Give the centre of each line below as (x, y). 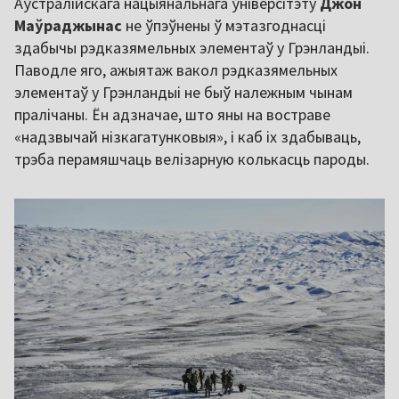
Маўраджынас (70, 26)
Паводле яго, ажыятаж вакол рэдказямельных (176, 70)
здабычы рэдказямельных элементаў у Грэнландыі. (192, 48)
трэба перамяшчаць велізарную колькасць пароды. (192, 159)
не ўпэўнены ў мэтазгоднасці (226, 26)
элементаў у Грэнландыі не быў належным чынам (183, 93)
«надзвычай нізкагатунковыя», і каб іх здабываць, (187, 137)
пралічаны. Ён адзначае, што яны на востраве (172, 115)
